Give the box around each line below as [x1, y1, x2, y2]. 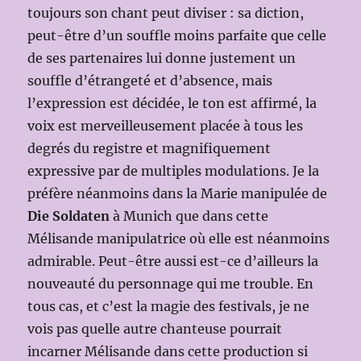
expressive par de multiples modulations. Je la [27, 162, 320, 179]
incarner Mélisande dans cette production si [27, 342, 309, 359]
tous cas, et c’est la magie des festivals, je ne [27, 297, 310, 314]
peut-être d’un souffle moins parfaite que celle [27, 27, 327, 44]
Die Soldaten [27, 207, 110, 224]
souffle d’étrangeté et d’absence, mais [27, 72, 273, 89]
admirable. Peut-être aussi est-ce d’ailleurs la [27, 252, 319, 269]
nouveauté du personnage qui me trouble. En [27, 275, 314, 292]
